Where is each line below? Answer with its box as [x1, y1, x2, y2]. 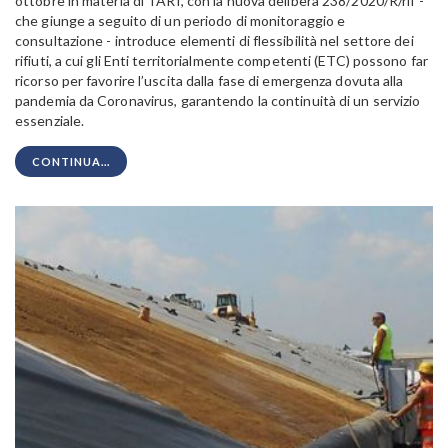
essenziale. [15, 111, 85, 129]
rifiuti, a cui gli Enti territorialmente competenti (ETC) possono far [15, 51, 428, 69]
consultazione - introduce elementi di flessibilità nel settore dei [15, 31, 414, 49]
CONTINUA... [32, 154, 110, 168]
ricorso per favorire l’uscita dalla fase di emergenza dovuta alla [15, 71, 404, 89]
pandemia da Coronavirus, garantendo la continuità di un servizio [15, 91, 421, 109]
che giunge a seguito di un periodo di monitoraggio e [15, 11, 346, 29]
